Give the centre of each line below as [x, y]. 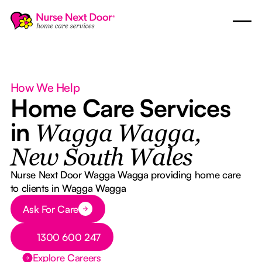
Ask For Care [51, 209]
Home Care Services [120, 108]
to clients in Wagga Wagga [68, 188]
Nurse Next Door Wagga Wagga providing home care [125, 175]
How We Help [45, 87]
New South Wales [101, 159]
